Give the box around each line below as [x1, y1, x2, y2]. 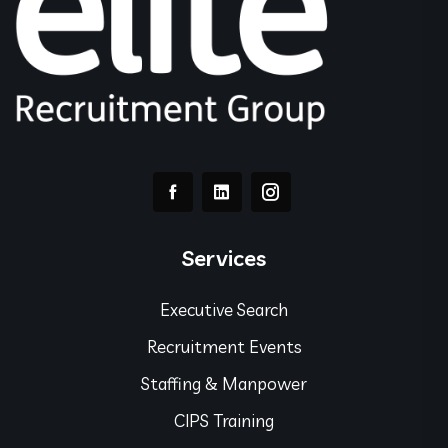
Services [182, 243, 266, 272]
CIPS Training [174, 409, 274, 431]
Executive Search [160, 298, 288, 320]
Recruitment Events [146, 335, 302, 357]
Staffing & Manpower [141, 372, 307, 394]
